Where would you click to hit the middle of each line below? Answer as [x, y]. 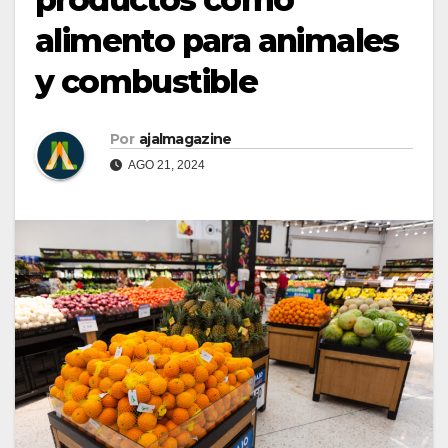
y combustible [146, 81]
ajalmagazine [185, 138]
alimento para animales [217, 40]
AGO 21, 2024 [165, 164]
